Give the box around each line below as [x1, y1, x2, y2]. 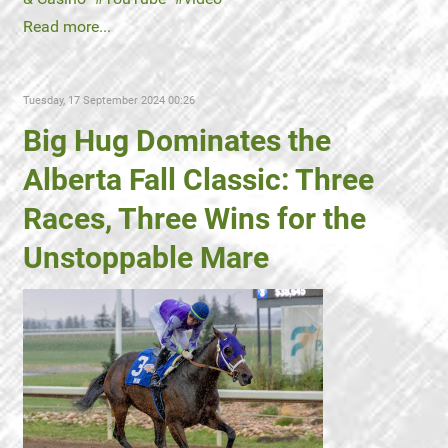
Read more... [23, 17, 111, 36]
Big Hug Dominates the [23, 123, 331, 158]
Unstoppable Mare [23, 240, 269, 275]
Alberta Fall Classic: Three [23, 162, 374, 197]
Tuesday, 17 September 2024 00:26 [23, 94, 195, 107]
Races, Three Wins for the [23, 201, 366, 236]
